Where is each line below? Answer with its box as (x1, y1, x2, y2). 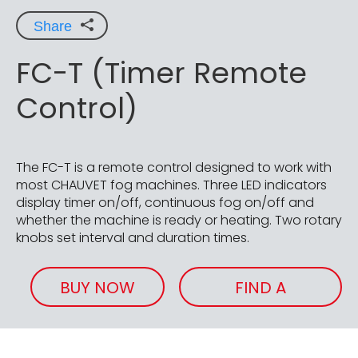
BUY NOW (60, 276, 135, 299)
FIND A (235, 276, 286, 299)
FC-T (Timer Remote (16, 52, 307, 93)
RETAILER (227, 314, 294, 337)
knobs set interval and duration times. (16, 228, 249, 247)
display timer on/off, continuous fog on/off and (16, 193, 314, 212)
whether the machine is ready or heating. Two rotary (16, 210, 342, 229)
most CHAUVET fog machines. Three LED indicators (16, 175, 327, 194)
